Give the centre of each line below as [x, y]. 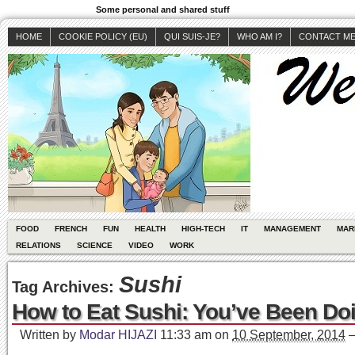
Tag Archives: [65, 287]
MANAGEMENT [292, 229]
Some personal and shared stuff [163, 10]
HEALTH [150, 229]
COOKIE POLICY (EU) [103, 36]
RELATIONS [38, 245]
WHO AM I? [260, 36]
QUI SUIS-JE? [192, 36]
